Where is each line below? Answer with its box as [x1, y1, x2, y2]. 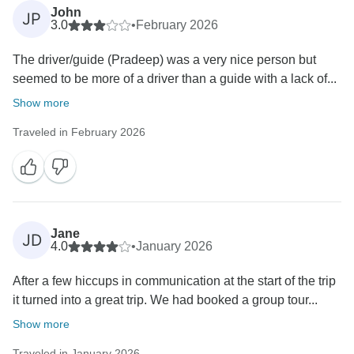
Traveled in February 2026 [13, 126, 145, 139]
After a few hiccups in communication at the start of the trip [13, 274, 336, 288]
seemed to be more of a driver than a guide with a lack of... [13, 72, 337, 86]
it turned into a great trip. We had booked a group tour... [13, 293, 318, 307]
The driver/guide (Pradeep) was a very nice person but [13, 53, 316, 67]
